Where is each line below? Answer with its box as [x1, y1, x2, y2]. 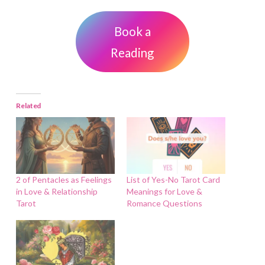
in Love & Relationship [15, 186, 98, 196]
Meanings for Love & [126, 186, 202, 196]
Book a [114, 24, 151, 38]
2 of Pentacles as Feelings [15, 174, 112, 185]
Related [15, 101, 41, 111]
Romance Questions [126, 198, 202, 208]
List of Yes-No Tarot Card [126, 174, 220, 185]
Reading [111, 45, 154, 60]
